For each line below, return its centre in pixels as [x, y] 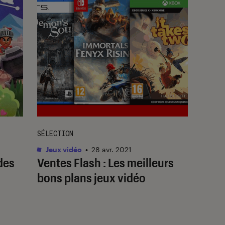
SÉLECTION [55, 133]
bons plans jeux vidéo [91, 177]
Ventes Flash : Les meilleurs [105, 162]
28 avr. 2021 [111, 149]
